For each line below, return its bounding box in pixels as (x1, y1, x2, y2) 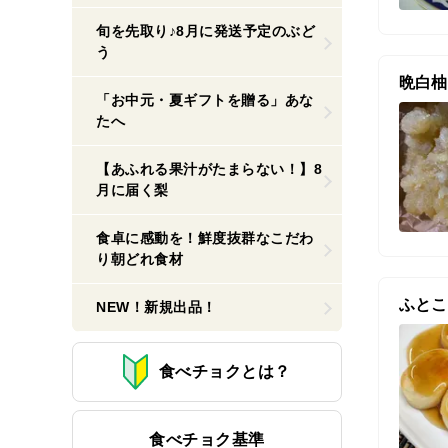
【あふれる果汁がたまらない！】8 (96, 161, 323, 177)
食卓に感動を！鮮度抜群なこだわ (96, 230, 314, 246)
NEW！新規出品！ (96, 299, 217, 315)
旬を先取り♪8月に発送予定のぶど (96, 23, 316, 39)
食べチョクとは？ (158, 363, 291, 380)
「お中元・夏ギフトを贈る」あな (96, 92, 314, 108)
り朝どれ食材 (96, 251, 184, 267)
